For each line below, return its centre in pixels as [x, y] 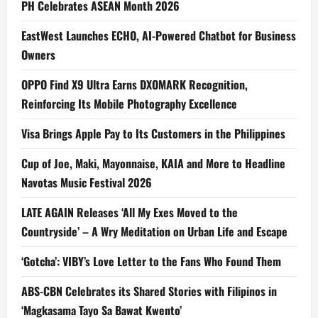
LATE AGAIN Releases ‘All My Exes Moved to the [130, 213]
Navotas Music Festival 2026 [87, 183]
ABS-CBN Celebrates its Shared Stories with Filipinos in [149, 291]
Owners [38, 55]
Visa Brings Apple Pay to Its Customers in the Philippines [153, 134]
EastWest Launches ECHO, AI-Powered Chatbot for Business [159, 36]
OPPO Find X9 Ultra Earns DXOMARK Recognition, [135, 85]
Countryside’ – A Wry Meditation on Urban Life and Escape [154, 232]
